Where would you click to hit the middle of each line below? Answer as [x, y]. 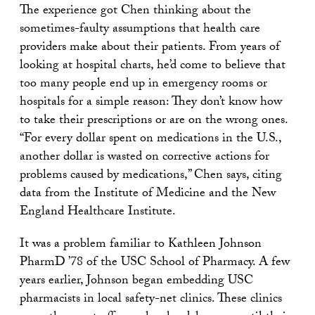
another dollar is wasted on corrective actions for [144, 158]
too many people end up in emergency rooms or [143, 85]
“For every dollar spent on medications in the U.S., [150, 140]
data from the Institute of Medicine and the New [148, 194]
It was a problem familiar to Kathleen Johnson [141, 245]
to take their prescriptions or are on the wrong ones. [154, 121]
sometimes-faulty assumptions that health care [140, 30]
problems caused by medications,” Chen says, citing [151, 176]
